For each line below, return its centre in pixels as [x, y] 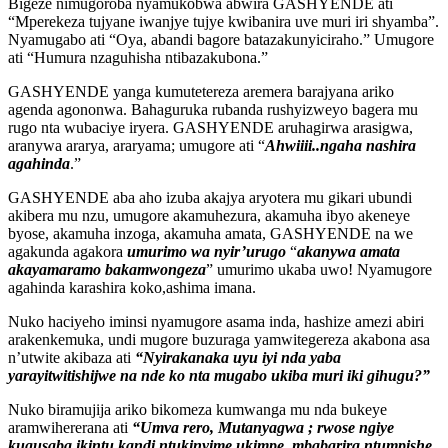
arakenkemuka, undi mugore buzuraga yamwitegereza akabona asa [219, 340]
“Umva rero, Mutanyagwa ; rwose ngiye [263, 428]
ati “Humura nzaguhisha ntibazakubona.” [138, 58]
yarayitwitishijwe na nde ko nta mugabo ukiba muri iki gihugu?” [219, 376]
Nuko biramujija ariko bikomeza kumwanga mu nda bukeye [197, 410]
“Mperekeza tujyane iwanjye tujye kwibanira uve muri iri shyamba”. [223, 22]
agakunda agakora [67, 252]
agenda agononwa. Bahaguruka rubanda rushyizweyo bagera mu [213, 110]
